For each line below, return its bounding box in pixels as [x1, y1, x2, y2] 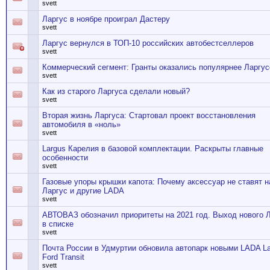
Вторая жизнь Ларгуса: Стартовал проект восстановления [42, 111, 256, 120]
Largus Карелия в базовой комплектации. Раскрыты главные [42, 144, 263, 153]
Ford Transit [42, 253, 84, 262]
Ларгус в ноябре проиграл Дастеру [42, 14, 170, 24]
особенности [42, 153, 88, 162]
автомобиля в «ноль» [42, 120, 121, 129]
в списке [42, 219, 74, 228]
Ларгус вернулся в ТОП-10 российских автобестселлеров [42, 39, 254, 48]
